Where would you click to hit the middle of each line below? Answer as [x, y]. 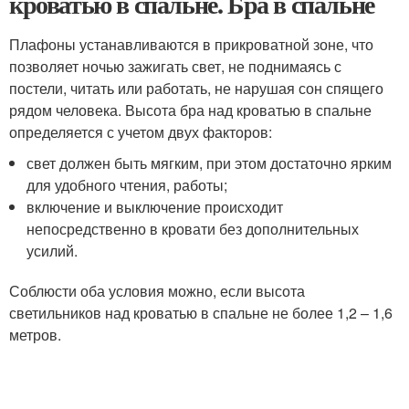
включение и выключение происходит [155, 207]
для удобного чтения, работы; [127, 185]
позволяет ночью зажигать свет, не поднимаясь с [175, 67]
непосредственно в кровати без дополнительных [193, 229]
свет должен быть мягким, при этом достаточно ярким [210, 163]
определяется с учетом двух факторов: [141, 132]
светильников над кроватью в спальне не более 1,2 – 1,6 [201, 313]
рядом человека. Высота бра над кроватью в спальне [190, 110]
